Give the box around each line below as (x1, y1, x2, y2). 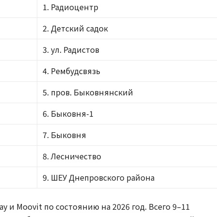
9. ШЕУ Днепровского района (43, 171, 155, 183)
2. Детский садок (43, 22, 108, 34)
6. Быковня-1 (43, 107, 94, 119)
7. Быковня (43, 128, 87, 140)
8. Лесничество (43, 150, 102, 162)
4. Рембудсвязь (43, 64, 101, 77)
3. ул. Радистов (43, 43, 100, 55)
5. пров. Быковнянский (43, 86, 134, 98)
